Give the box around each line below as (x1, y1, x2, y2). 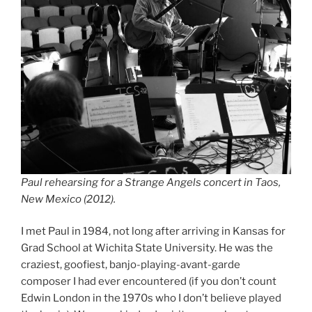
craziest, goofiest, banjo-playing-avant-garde (21, 258, 240, 272)
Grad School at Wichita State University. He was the (21, 242, 273, 255)
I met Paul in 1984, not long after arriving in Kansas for (21, 225, 286, 238)
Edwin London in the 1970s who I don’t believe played (21, 292, 281, 305)
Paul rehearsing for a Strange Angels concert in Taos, (21, 175, 281, 189)
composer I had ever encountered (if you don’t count (21, 275, 276, 288)
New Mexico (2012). (21, 192, 116, 205)
